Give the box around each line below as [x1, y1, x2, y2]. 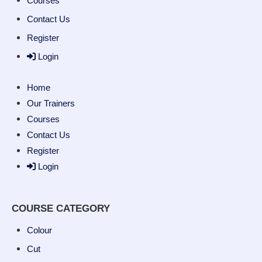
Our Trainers [26, 98, 75, 108]
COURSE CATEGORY [12, 203, 110, 214]
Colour [26, 225, 52, 235]
